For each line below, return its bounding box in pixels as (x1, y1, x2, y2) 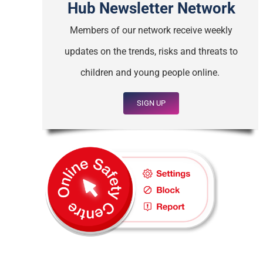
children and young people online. (80, 66, 222, 78)
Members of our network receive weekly (70, 24, 232, 36)
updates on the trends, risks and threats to (65, 45, 238, 57)
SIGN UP (137, 98, 166, 107)
